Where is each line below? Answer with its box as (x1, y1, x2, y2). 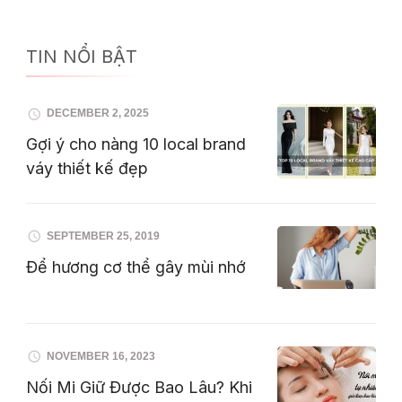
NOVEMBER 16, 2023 (47, 349, 155, 363)
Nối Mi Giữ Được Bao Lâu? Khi (26, 377, 252, 397)
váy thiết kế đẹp (26, 159, 148, 179)
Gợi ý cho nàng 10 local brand (26, 135, 246, 154)
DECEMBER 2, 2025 (47, 107, 149, 120)
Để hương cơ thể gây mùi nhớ (26, 257, 246, 276)
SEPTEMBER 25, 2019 (47, 229, 160, 242)
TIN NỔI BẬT (26, 46, 137, 67)
